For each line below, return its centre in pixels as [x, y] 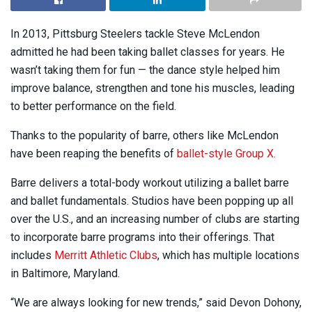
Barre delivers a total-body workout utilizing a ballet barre [150, 182]
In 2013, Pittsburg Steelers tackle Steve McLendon [135, 33]
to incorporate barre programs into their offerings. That [142, 237]
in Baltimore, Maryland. [65, 273]
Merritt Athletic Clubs [106, 255]
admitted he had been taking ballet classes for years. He [148, 52]
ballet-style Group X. [228, 153]
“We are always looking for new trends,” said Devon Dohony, [156, 302]
